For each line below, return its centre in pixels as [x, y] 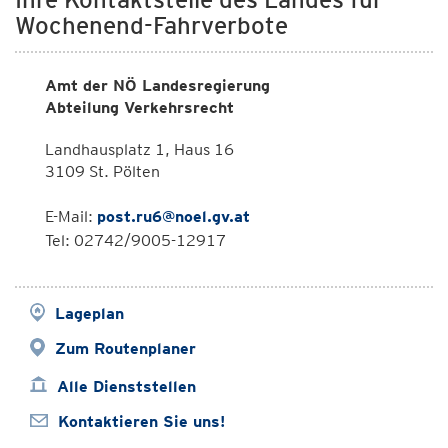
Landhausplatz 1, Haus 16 [139, 149]
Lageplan [89, 313]
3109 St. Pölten [102, 171]
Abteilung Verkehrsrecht [139, 107]
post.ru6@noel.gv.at [173, 216]
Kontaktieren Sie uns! [141, 421]
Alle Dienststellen [126, 386]
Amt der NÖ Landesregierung [157, 85]
